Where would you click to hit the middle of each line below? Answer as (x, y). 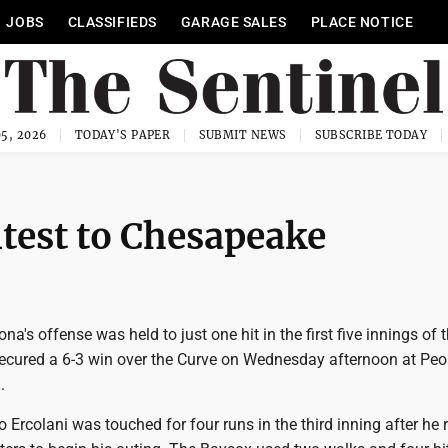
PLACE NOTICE (362, 22)
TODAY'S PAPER (122, 135)
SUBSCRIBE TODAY (371, 135)
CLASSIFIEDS (112, 22)
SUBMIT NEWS (242, 135)
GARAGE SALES (233, 22)
